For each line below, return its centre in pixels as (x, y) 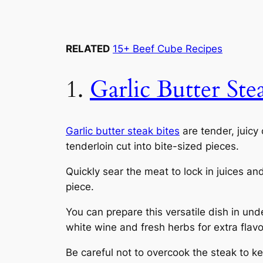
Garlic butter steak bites (123, 131)
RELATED (88, 48)
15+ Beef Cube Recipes (168, 48)
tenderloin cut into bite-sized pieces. (152, 146)
